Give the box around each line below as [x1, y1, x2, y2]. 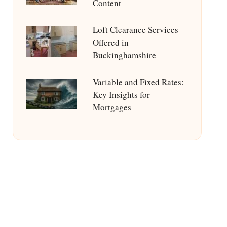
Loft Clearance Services [92, 24, 178, 35]
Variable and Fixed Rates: [92, 76, 184, 88]
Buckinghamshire [92, 49, 156, 61]
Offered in [92, 36, 129, 48]
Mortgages [92, 101, 131, 113]
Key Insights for [92, 89, 150, 100]
